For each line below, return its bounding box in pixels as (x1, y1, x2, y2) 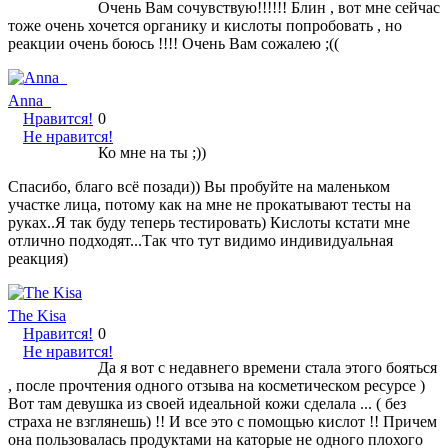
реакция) (8, 249, 68, 267)
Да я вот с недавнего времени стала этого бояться (98, 358, 437, 376)
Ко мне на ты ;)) (98, 143, 206, 161)
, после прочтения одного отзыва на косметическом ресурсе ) (8, 376, 425, 394)
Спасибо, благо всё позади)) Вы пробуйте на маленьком (8, 177, 390, 195)
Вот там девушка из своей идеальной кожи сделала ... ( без (8, 394, 406, 412)
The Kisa (8, 306, 66, 324)
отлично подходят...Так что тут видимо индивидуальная (8, 231, 393, 249)
